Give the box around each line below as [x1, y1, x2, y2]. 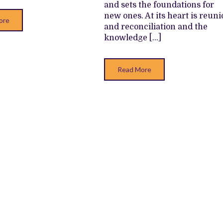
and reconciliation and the [104, 22, 208, 32]
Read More [117, 65, 151, 74]
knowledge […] [104, 33, 161, 43]
